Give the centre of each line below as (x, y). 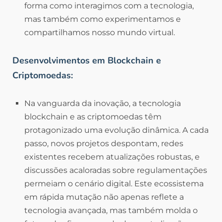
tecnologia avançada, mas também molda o (111, 211)
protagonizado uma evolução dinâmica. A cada (116, 130)
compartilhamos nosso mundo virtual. (100, 33)
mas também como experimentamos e (103, 19)
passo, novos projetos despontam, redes (104, 144)
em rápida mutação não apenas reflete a (104, 197)
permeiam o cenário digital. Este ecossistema (114, 184)
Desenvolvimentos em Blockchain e (87, 61)
